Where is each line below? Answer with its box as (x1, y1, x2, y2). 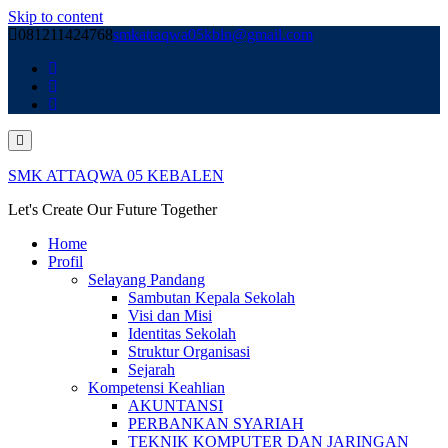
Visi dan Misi (128, 307, 212, 324)
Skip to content (8, 8, 103, 25)
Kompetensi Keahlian (88, 379, 225, 396)
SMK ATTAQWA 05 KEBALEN (8, 167, 224, 184)
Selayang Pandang (88, 271, 205, 288)
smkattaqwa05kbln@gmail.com (113, 26, 313, 43)
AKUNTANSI (128, 397, 223, 414)
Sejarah (128, 361, 175, 378)
